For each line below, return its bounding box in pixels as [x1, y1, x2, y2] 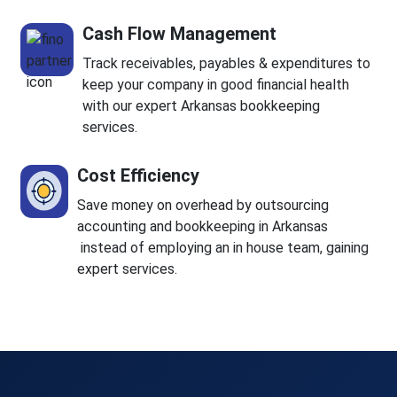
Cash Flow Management [82, 23, 277, 45]
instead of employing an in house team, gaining [77, 239, 370, 257]
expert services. [77, 261, 178, 278]
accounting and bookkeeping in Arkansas [77, 218, 329, 236]
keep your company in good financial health [82, 76, 350, 94]
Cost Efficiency [77, 165, 200, 187]
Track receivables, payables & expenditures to [82, 55, 371, 73]
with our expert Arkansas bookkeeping [82, 97, 321, 115]
